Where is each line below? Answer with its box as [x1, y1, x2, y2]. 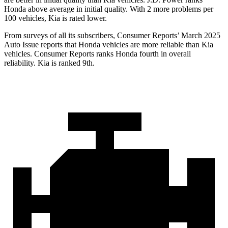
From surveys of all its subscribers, [4, 31, 117, 40]
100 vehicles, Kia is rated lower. [4, 14, 107, 23]
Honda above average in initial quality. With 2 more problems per [4, 5, 213, 14]
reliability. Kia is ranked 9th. [4, 59, 95, 68]
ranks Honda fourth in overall [94, 49, 191, 59]
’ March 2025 [177, 31, 220, 40]
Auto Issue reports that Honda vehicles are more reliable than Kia [4, 40, 213, 49]
